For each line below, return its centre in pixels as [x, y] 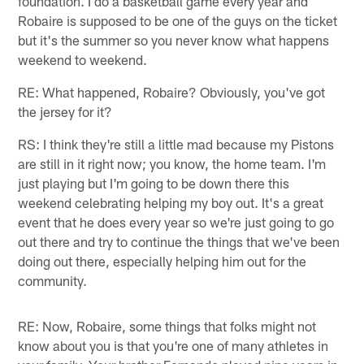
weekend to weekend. [83, 59]
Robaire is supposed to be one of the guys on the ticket [178, 20]
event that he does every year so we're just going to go [176, 221]
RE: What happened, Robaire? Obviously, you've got [172, 91]
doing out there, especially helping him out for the [162, 260]
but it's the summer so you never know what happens [174, 39]
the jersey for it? [65, 111]
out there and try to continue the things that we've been [179, 241]
